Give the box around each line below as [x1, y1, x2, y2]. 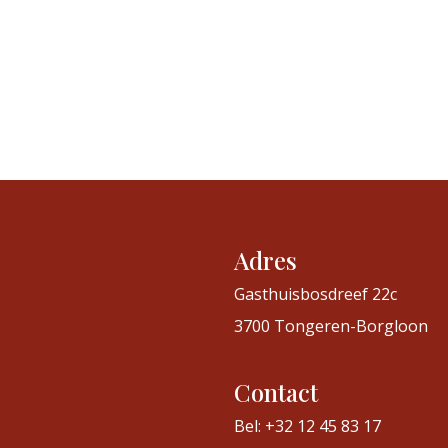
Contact [234, 376, 318, 408]
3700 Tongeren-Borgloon [234, 315, 428, 337]
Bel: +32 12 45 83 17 [234, 415, 381, 437]
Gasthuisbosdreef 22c [234, 283, 397, 305]
